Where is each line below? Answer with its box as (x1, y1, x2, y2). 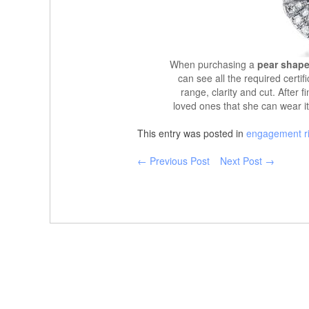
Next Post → (220, 154, 275, 168)
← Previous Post (137, 154, 210, 168)
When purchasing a (169, 57, 257, 71)
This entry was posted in (137, 126, 246, 140)
